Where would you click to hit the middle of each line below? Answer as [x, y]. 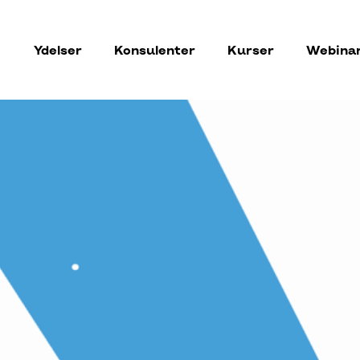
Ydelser [58, 50]
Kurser [251, 50]
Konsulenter [155, 50]
